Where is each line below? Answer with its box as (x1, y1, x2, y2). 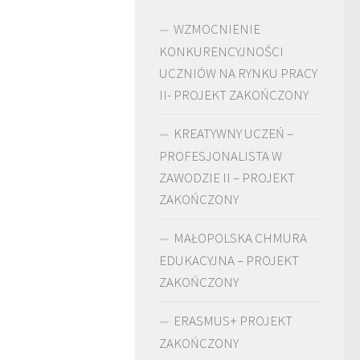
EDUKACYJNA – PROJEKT (159, 252, 299, 270)
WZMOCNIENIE (174, 20, 260, 39)
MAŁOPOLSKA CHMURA (174, 229, 307, 247)
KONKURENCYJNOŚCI (159, 43, 284, 61)
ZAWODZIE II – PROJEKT (159, 169, 295, 187)
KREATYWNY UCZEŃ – (174, 125, 293, 143)
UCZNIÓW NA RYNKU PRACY (159, 64, 317, 83)
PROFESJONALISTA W (159, 147, 282, 166)
